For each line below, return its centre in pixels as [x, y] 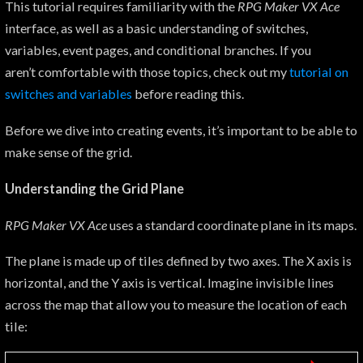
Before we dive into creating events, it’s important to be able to [181, 130]
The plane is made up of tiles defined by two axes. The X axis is [178, 261]
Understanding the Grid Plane [94, 188]
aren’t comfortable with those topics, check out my [147, 72]
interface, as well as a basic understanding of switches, [156, 28]
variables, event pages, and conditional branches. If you [158, 50]
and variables [94, 94]
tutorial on [319, 72]
